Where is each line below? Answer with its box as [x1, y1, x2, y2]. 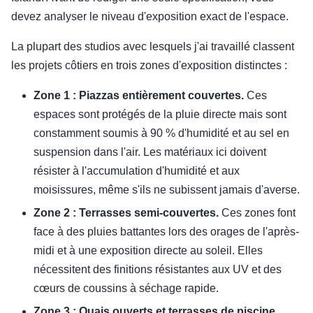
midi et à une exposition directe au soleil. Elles [34, 245, 263, 257]
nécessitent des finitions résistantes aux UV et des [34, 263, 282, 276]
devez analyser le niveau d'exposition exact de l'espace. [11, 10, 289, 23]
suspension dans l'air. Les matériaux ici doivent [34, 146, 266, 159]
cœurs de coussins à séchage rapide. [34, 282, 219, 295]
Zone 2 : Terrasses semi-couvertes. [34, 207, 219, 219]
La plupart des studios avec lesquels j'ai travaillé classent [11, 41, 294, 53]
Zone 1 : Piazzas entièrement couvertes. [34, 89, 244, 102]
